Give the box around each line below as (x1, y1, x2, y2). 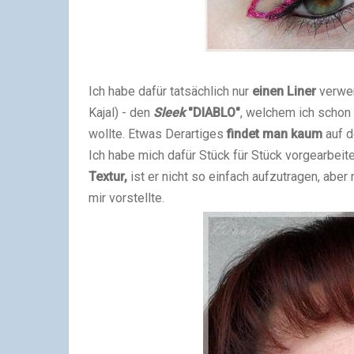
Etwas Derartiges (125, 126, 227, 141)
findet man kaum (227, 126, 322, 141)
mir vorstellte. (88, 190, 164, 205)
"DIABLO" (185, 104, 240, 120)
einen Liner (252, 83, 316, 99)
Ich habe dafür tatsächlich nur (88, 83, 252, 99)
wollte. (88, 126, 125, 141)
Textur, (88, 168, 127, 184)
